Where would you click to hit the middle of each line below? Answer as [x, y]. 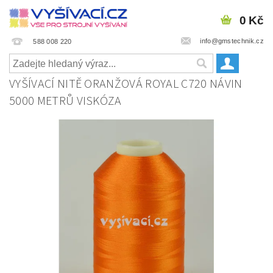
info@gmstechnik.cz [232, 41]
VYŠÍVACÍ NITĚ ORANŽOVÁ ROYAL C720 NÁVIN [126, 84]
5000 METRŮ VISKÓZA [66, 101]
